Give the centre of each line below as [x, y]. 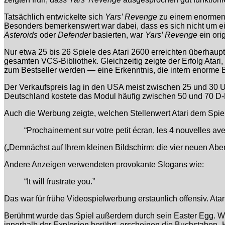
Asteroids [21, 35]
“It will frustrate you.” [60, 182]
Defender [74, 35]
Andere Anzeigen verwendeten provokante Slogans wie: [104, 165]
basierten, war [118, 35]
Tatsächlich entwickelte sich [54, 17]
